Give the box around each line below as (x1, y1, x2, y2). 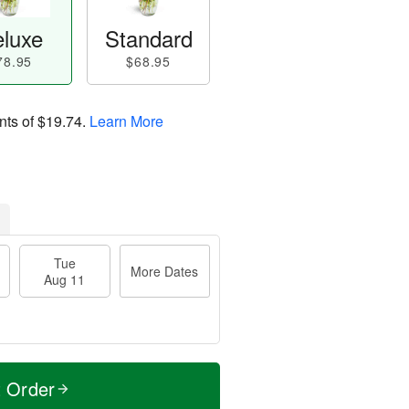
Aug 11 (44, 270, 86, 288)
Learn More (89, 110, 163, 131)
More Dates (131, 262, 199, 280)
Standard (104, 22, 193, 54)
